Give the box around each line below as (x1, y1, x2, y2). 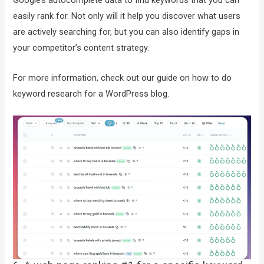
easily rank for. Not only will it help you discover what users (13, 11, 241, 22)
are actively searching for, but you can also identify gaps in (13, 27, 240, 38)
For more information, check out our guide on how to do (13, 72, 232, 83)
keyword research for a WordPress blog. (13, 88, 170, 99)
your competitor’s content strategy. (13, 42, 150, 54)
